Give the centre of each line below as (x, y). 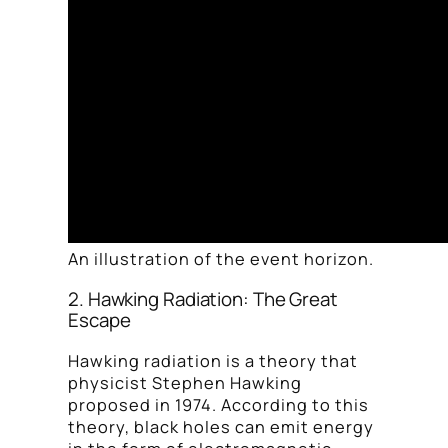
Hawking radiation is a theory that (213, 360)
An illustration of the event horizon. (221, 259)
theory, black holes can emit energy (221, 426)
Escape (99, 320)
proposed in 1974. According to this (218, 404)
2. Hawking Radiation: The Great (203, 299)
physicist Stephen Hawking (185, 382)
